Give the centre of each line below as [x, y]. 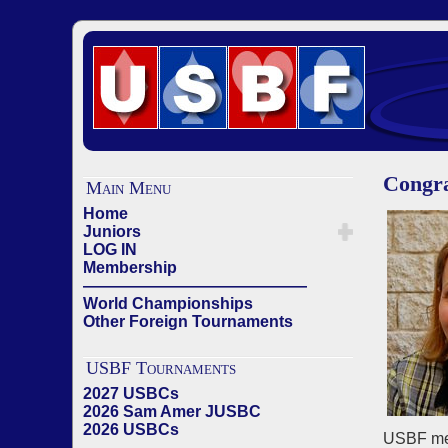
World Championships [168, 303]
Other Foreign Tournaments [188, 321]
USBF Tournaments [161, 368]
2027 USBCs [131, 393]
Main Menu [128, 188]
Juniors [112, 231]
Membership [130, 267]
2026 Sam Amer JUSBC [172, 411]
